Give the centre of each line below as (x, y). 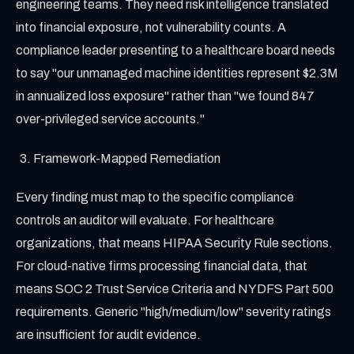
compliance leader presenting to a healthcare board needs (175, 51)
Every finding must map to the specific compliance (155, 198)
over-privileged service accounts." (110, 119)
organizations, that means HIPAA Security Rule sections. (174, 243)
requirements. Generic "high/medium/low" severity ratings (173, 312)
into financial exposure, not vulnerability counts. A (151, 28)
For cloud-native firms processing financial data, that (162, 266)
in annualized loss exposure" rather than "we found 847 (165, 96)
